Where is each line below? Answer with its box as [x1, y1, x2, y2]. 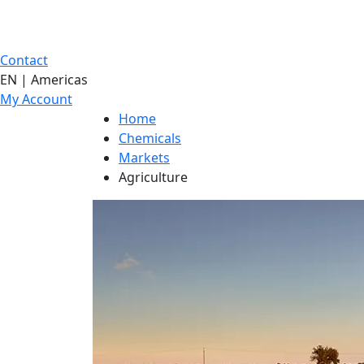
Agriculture [119, 168, 188, 186]
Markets [119, 149, 170, 167]
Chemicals [119, 129, 181, 147]
